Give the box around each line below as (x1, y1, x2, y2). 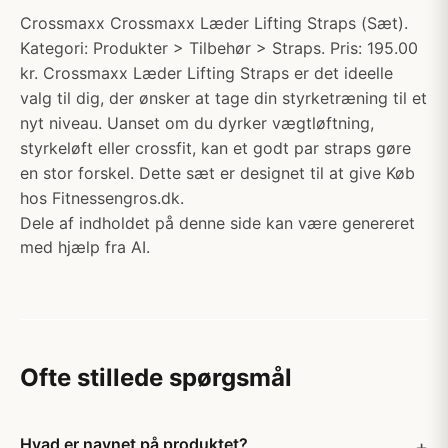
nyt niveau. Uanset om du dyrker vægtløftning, (20, 113, 374, 133)
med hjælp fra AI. (20, 237, 150, 257)
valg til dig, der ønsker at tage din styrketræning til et (20, 88, 427, 108)
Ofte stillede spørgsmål (20, 363, 292, 392)
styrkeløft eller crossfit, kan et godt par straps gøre (20, 138, 411, 158)
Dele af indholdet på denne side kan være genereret (20, 213, 415, 233)
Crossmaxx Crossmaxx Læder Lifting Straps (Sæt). (20, 13, 408, 33)
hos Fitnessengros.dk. (20, 188, 184, 208)
